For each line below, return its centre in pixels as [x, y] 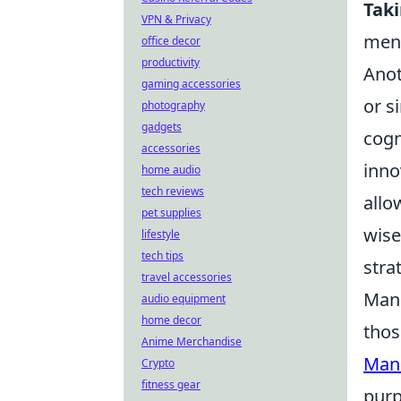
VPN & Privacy [176, 19]
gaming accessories [191, 84]
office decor [171, 41]
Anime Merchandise [192, 341]
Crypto [158, 363]
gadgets [162, 127]
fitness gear [171, 384]
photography [173, 105]
